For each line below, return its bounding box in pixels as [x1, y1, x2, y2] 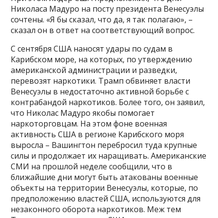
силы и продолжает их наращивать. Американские [11, 150, 207, 162]
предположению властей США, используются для [11, 193, 201, 204]
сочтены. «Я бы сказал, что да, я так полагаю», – [11, 14, 193, 25]
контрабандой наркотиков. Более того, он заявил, [11, 97, 205, 108]
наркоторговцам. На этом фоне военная [11, 118, 167, 129]
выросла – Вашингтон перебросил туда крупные [11, 140, 198, 151]
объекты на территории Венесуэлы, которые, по [11, 182, 199, 194]
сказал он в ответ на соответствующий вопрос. [11, 25, 195, 36]
